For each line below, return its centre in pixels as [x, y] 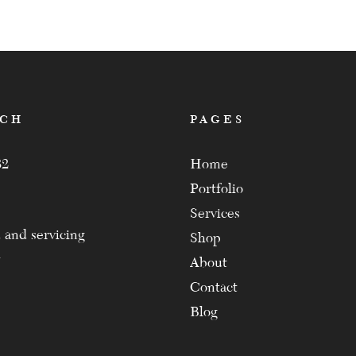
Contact [214, 288]
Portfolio [217, 189]
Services [215, 214]
